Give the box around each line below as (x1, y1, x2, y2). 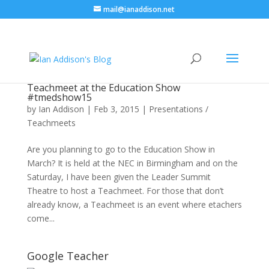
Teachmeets (26, 117, 76, 128)
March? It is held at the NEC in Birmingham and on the (26, 157, 238, 169)
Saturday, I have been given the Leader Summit (26, 171, 211, 183)
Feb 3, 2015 (93, 103, 139, 115)
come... (26, 213, 55, 224)
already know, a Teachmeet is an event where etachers (26, 199, 242, 210)
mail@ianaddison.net (103, 4, 175, 14)
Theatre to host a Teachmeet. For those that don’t (26, 185, 224, 196)
